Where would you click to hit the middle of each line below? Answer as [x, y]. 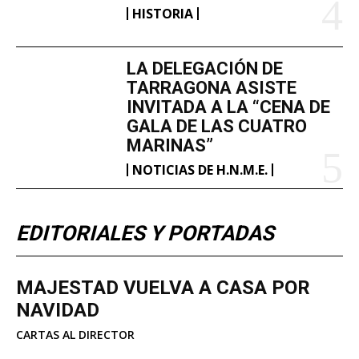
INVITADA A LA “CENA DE [229, 107]
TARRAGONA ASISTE [212, 87]
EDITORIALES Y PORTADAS [145, 233]
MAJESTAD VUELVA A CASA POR [163, 287]
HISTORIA [163, 13]
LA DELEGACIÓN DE [207, 68]
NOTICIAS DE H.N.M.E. [200, 169]
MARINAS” [170, 145]
